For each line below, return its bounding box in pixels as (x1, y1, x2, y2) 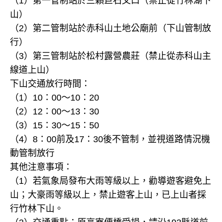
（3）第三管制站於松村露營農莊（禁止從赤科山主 (10, 51, 211, 61)
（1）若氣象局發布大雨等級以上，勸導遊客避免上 (10, 175, 211, 186)
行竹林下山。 (10, 203, 63, 214)
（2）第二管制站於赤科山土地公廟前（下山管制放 (10, 23, 211, 33)
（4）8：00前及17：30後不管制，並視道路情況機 (10, 134, 210, 144)
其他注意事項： (10, 162, 72, 172)
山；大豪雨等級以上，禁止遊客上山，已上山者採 (10, 189, 206, 200)
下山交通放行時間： (10, 78, 90, 89)
